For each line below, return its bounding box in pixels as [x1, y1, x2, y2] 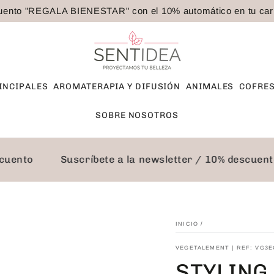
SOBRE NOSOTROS [95, 110, 179, 121]
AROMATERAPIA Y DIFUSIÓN [53, 81, 181, 92]
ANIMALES [186, 81, 234, 92]
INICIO [176, 221, 199, 228]
